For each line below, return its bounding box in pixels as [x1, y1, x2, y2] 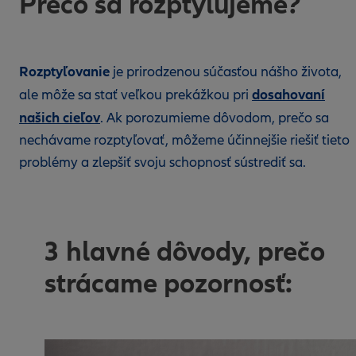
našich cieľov [19, 109, 100, 126]
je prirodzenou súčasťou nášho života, [110, 64, 342, 80]
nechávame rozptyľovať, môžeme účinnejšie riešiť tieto [19, 132, 350, 149]
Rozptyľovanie [19, 63, 110, 80]
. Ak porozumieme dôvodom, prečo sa [100, 110, 329, 126]
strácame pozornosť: [44, 266, 292, 300]
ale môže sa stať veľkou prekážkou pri [19, 87, 252, 103]
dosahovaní [252, 86, 325, 103]
